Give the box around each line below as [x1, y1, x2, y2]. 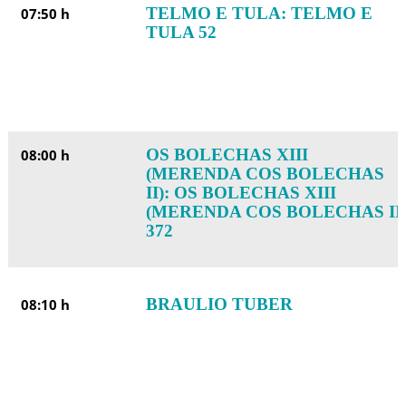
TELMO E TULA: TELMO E [145, 4, 372, 23]
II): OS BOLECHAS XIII [145, 183, 336, 202]
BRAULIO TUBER [145, 295, 293, 314]
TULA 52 [145, 23, 217, 42]
